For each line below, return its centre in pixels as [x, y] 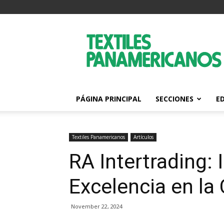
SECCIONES [174, 99]
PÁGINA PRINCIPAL [109, 99]
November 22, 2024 [97, 206]
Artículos [143, 137]
